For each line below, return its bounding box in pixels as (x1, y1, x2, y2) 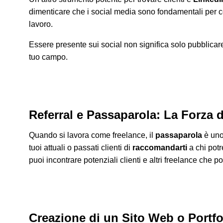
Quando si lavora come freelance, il (29, 131, 155, 140)
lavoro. (29, 20, 53, 29)
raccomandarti (132, 143, 187, 152)
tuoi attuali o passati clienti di (29, 143, 132, 152)
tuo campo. (29, 53, 70, 62)
